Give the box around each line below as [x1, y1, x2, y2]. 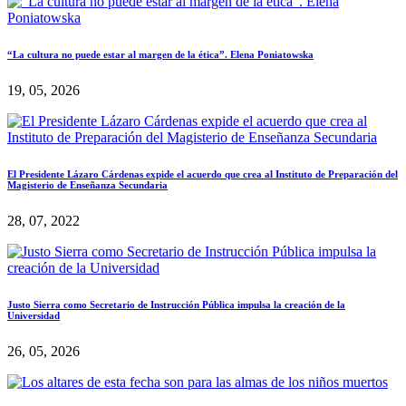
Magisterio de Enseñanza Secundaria [7, 179, 168, 190]
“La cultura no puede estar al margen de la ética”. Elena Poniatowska [7, 48, 314, 60]
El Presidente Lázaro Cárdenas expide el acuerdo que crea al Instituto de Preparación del [7, 168, 398, 179]
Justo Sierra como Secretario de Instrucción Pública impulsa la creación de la [7, 298, 345, 310]
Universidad [7, 309, 60, 321]
